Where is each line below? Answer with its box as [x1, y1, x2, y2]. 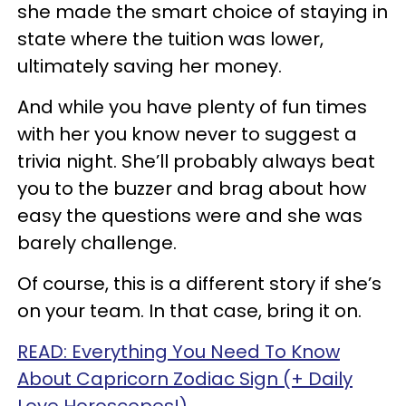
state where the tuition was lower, [17, 26, 324, 53]
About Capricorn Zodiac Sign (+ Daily [17, 366, 353, 392]
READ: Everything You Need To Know [17, 339, 340, 365]
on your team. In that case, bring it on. [17, 298, 362, 324]
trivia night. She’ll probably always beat [17, 149, 375, 175]
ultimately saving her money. [17, 53, 282, 80]
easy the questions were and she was [17, 203, 362, 229]
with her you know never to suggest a [17, 121, 357, 148]
